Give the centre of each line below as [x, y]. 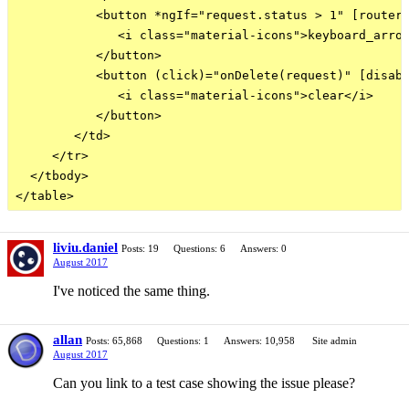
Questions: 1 [183, 341]
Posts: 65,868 [114, 341]
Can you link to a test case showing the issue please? [204, 383]
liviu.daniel [85, 247]
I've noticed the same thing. [131, 291]
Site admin [335, 341]
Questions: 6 [199, 248]
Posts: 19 [140, 248]
